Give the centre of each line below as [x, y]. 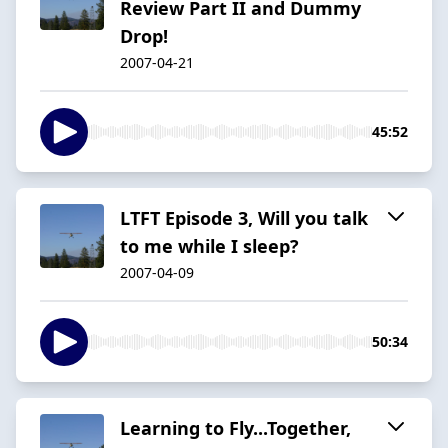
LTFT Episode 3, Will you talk [244, 217]
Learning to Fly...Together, [235, 427]
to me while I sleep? [209, 245]
